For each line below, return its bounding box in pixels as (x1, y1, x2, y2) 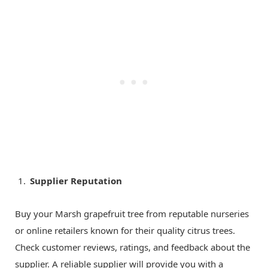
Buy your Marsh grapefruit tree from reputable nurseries (15, 207, 249, 220)
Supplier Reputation (30, 174, 122, 187)
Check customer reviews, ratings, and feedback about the (15, 240, 250, 253)
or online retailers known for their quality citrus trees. (15, 224, 235, 236)
